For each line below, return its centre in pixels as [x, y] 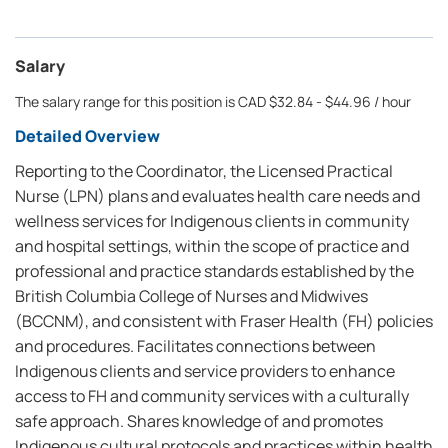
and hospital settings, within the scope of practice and [212, 246]
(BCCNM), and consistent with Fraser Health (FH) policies [224, 321]
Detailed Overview [87, 136]
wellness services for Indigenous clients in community [212, 221]
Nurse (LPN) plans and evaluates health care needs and [217, 196]
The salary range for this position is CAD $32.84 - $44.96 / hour [213, 101]
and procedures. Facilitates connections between [195, 346]
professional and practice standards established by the [214, 271]
